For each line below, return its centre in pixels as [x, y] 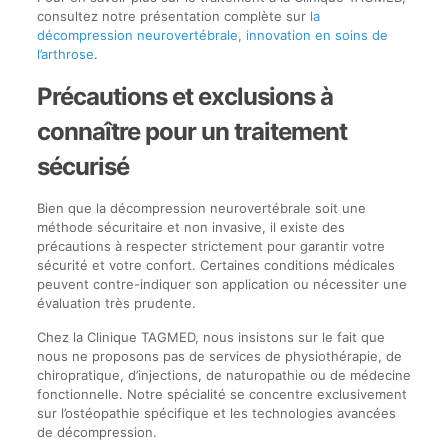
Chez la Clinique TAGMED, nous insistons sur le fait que [210, 337]
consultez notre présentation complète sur [173, 16]
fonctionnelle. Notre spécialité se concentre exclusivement [221, 394]
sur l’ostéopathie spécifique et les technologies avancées [216, 413]
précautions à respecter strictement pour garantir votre [210, 246]
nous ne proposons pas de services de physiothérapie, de [219, 356]
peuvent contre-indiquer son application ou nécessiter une [221, 284]
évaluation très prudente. [116, 303]
